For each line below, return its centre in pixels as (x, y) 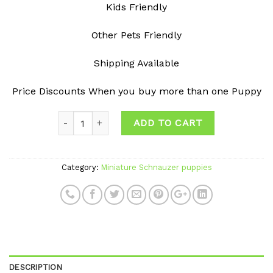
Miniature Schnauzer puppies (156, 168)
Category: (81, 168)
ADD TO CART (168, 123)
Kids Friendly (136, 7)
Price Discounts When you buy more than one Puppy (136, 91)
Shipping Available (136, 63)
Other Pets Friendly (136, 35)
